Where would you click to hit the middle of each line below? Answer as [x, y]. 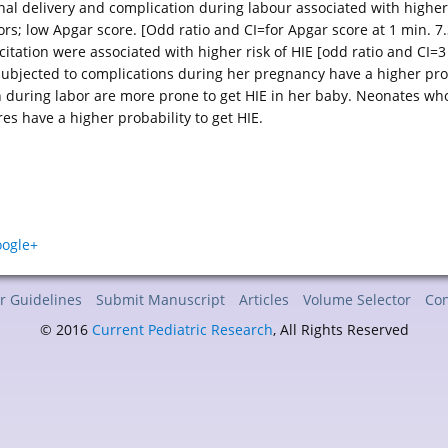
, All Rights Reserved [340, 330]
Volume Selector [356, 300]
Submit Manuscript [160, 300]
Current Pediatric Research [182, 330]
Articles [263, 300]
